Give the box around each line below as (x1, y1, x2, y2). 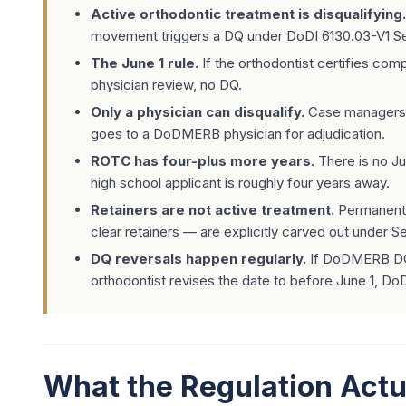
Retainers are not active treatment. (91, 201, 334, 218)
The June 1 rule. (91, 54, 198, 72)
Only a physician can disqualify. (91, 103, 304, 121)
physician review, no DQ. (91, 76, 242, 93)
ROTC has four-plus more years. (91, 152, 314, 169)
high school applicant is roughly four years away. (91, 174, 390, 191)
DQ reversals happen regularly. (91, 250, 306, 267)
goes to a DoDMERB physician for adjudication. (91, 125, 385, 142)
